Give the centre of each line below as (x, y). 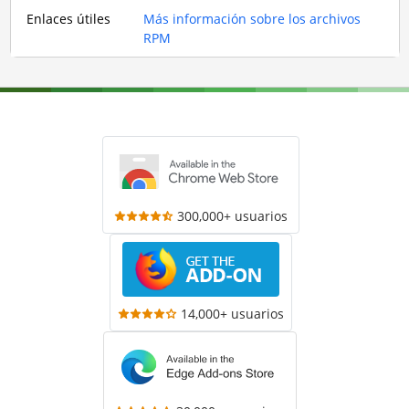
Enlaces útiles (68, 19)
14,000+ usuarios (232, 314)
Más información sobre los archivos (252, 19)
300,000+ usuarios (232, 216)
